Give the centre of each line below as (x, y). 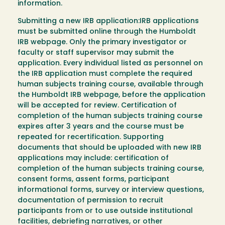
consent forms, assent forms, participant (93, 180)
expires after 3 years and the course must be (101, 127)
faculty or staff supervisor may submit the (96, 53)
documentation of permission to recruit (90, 201)
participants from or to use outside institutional (105, 211)
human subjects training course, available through (110, 85)
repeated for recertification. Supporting (91, 138)
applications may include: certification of (93, 159)
